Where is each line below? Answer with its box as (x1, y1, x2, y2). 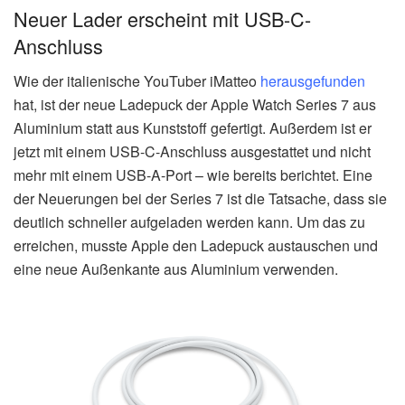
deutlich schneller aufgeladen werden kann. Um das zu (14, 212, 365, 233)
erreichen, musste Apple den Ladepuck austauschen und (14, 235, 378, 257)
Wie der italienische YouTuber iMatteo (14, 71, 260, 92)
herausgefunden (260, 71, 365, 92)
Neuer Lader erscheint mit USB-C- (14, 5, 311, 33)
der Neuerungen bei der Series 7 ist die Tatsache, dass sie (14, 188, 387, 210)
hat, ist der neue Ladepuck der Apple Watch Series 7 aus (14, 94, 376, 116)
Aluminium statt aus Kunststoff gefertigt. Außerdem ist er (14, 118, 372, 139)
